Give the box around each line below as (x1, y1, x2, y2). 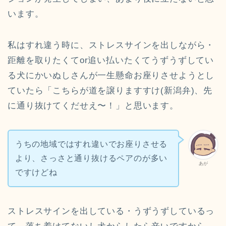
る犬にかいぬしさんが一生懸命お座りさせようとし (8, 71, 215, 81)
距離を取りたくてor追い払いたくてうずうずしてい (8, 55, 214, 66)
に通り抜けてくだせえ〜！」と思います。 (8, 101, 179, 111)
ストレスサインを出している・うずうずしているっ (8, 206, 215, 216)
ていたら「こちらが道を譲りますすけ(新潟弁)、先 (8, 86, 213, 96)
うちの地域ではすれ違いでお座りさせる (15, 139, 168, 148)
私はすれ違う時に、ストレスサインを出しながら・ (8, 40, 215, 50)
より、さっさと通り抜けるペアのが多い (15, 153, 168, 162)
